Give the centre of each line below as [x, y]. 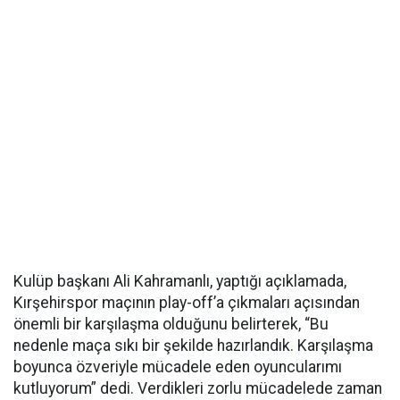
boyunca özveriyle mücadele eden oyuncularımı [178, 367]
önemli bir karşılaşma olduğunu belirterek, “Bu [171, 324]
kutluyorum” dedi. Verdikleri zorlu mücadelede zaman [198, 388]
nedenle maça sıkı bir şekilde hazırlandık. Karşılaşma [193, 346]
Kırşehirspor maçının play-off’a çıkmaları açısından [187, 303]
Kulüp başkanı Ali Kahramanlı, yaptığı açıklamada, [180, 281]
